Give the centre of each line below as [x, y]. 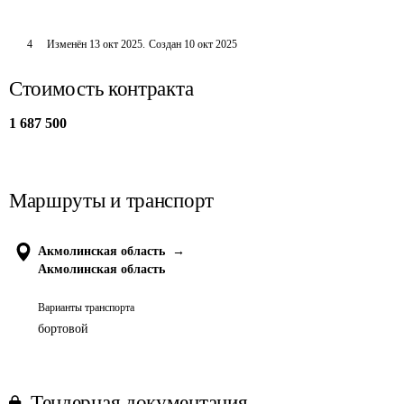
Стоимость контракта [101, 89]
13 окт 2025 [115, 44]
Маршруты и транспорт [111, 201]
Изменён [68, 44]
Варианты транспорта [86, 308]
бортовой [63, 329]
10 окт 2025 [210, 44]
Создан [165, 44]
